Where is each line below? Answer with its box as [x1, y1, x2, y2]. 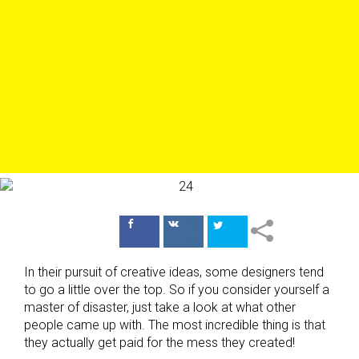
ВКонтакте [188, 232, 239, 246]
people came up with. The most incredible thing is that [24, 317, 325, 333]
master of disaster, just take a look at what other [24, 300, 296, 315]
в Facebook [144, 232, 196, 246]
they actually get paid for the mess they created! [24, 335, 295, 350]
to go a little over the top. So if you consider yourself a [24, 282, 329, 297]
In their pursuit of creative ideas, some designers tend [24, 264, 324, 280]
